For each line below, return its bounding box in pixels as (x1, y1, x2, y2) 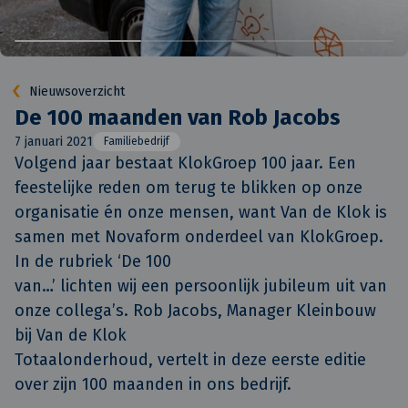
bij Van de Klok (15, 325, 127, 345)
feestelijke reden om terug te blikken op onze (15, 178, 362, 198)
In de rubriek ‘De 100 (15, 251, 171, 271)
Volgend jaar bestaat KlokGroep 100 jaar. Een (15, 153, 356, 173)
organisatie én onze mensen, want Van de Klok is (15, 202, 387, 222)
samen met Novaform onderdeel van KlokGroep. (15, 227, 383, 247)
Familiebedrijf (104, 135, 169, 148)
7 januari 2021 (15, 134, 93, 149)
